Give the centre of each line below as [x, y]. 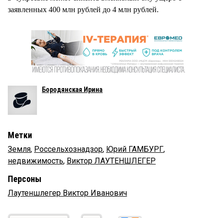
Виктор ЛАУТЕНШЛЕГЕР [111, 161]
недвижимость [36, 161]
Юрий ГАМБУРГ [135, 149]
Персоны [25, 179]
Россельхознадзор [68, 149]
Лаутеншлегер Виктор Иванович [67, 193]
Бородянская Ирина [72, 89]
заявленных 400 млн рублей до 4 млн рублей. [83, 9]
